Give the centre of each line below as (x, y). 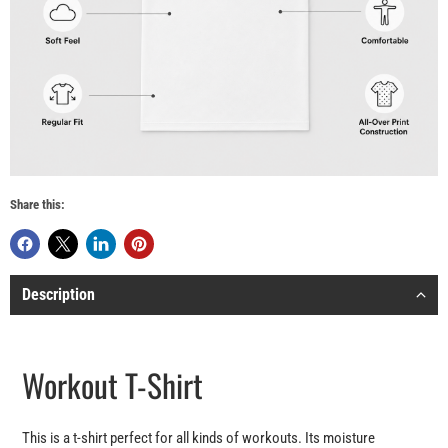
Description (58, 295)
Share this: (37, 205)
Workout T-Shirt (112, 385)
